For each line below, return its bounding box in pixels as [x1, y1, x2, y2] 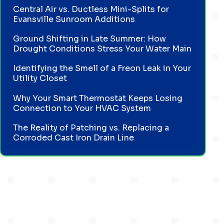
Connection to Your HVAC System [13, 102, 151, 113]
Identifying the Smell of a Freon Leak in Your [13, 63, 191, 74]
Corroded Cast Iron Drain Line [13, 132, 134, 143]
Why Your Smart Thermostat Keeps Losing [13, 92, 183, 103]
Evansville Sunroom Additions [13, 13, 135, 24]
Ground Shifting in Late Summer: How [13, 33, 166, 44]
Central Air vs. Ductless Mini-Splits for [13, 3, 169, 14]
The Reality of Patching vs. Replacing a [13, 122, 169, 133]
